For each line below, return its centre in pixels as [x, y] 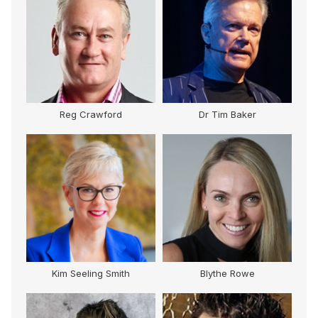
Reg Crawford [91, 115]
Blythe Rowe [227, 274]
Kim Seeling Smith [91, 274]
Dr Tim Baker [227, 115]
